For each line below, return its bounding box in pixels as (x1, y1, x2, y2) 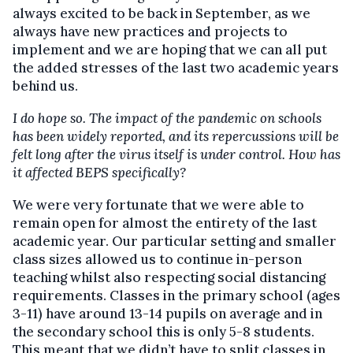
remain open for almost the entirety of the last (13, 214, 317, 232)
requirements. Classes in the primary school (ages (13, 287, 340, 305)
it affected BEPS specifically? (13, 164, 186, 182)
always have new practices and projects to (13, 23, 288, 41)
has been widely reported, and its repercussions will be (13, 128, 339, 146)
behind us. (13, 77, 78, 95)
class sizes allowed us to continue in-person (13, 251, 302, 269)
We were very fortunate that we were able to (13, 196, 304, 214)
